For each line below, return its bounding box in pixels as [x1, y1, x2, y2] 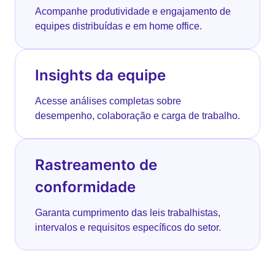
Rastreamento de [35, 156, 157, 174]
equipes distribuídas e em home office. [35, 21, 202, 31]
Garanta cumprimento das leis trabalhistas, [35, 207, 220, 218]
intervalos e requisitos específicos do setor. [35, 222, 221, 233]
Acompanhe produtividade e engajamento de [35, 6, 231, 17]
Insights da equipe [35, 66, 166, 84]
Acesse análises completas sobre [35, 96, 181, 106]
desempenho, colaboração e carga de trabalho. [35, 110, 240, 121]
